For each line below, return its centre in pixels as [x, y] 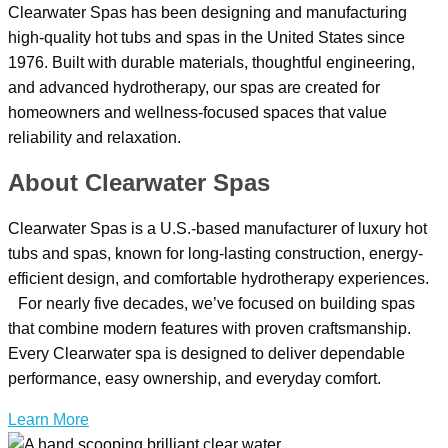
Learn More [48, 419]
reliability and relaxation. [94, 137]
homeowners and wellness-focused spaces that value [197, 112]
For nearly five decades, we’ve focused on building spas [211, 303]
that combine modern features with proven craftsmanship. [209, 328]
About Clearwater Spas [139, 182]
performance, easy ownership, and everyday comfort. [194, 378]
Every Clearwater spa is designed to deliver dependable [206, 353]
